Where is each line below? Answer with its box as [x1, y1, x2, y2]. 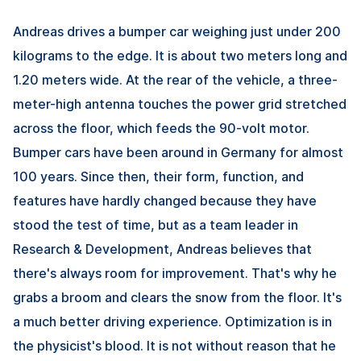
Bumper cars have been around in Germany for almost [13, 144, 343, 161]
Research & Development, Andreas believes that [13, 241, 312, 258]
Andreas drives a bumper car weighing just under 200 [13, 23, 341, 40]
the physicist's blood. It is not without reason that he [13, 338, 336, 355]
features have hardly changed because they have [13, 193, 317, 210]
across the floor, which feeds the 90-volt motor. [13, 120, 309, 137]
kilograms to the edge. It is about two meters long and [13, 48, 347, 64]
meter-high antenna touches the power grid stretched [13, 96, 346, 113]
